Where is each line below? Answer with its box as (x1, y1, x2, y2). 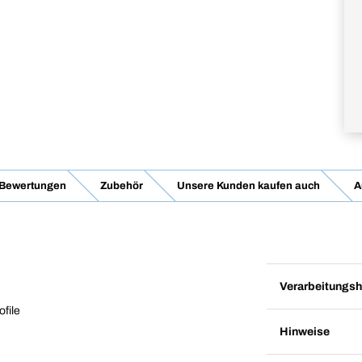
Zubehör (99, 180, 143, 192)
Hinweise (280, 325, 330, 338)
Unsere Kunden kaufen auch (176, 180, 320, 192)
